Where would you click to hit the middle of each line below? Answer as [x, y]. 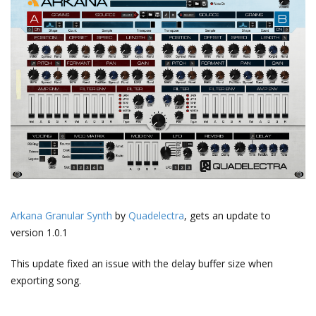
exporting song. [46, 280]
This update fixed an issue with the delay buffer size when [142, 263]
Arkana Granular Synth [61, 215]
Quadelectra [156, 215]
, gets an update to [227, 215]
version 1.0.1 [39, 232]
